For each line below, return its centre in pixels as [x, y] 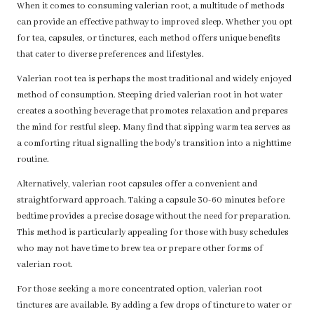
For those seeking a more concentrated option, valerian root [139, 290]
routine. [33, 160]
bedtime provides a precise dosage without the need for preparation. [154, 217]
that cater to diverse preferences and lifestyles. [110, 55]
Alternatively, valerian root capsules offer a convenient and [137, 185]
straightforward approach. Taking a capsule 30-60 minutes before [151, 201]
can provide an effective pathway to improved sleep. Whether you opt [155, 23]
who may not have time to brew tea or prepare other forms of [140, 249]
